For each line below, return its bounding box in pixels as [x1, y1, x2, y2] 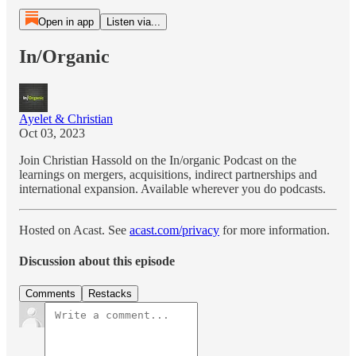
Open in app [37, 16, 94, 28]
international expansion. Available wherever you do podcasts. [19, 181, 326, 195]
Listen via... [106, 16, 161, 28]
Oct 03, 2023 [19, 126, 85, 140]
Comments [25, 288, 75, 300]
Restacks [88, 288, 132, 300]
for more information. [219, 222, 330, 237]
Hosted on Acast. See [19, 222, 130, 237]
